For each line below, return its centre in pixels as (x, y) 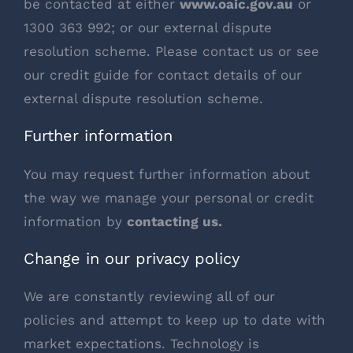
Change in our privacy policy (132, 258)
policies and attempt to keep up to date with (175, 320)
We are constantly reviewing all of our (149, 297)
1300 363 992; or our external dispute (148, 27)
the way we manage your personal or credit (169, 197)
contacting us (173, 221)
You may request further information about (167, 174)
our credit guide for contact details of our (163, 74)
